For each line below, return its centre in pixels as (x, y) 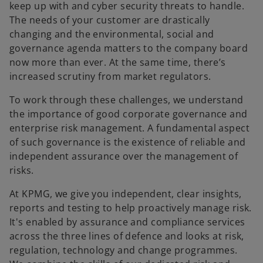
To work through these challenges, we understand (127, 100)
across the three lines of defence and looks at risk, (127, 236)
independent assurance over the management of (124, 156)
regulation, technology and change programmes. (124, 250)
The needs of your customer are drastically (110, 20)
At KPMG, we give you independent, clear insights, (126, 194)
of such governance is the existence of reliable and (128, 142)
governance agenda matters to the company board (129, 48)
